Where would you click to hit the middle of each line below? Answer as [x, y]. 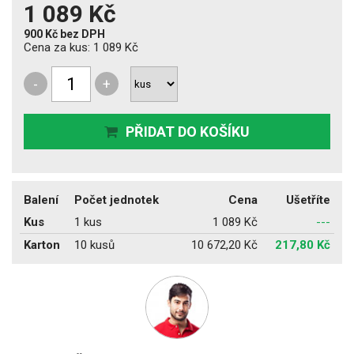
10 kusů [94, 245]
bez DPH [83, 34]
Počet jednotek [117, 200]
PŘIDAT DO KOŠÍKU [188, 131]
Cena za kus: [58, 47]
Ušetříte [308, 200]
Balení [41, 200]
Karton [42, 245]
